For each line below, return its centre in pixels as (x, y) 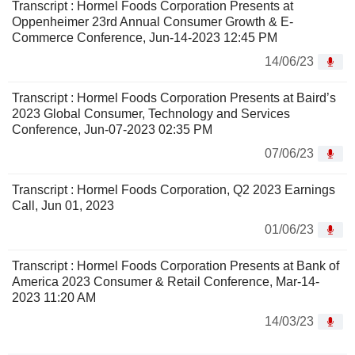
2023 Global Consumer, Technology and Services (151, 114)
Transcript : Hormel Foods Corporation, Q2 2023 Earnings (174, 190)
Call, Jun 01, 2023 (63, 206)
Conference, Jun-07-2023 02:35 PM (112, 130)
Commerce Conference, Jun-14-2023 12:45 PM (145, 38)
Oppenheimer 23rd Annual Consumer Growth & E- (153, 22)
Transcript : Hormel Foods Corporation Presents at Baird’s (174, 98)
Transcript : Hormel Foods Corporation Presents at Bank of (176, 266)
